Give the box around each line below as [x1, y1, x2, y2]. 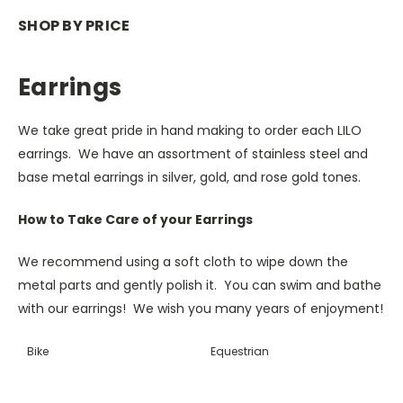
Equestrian [210, 343, 269, 359]
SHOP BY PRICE [18, 14, 130, 36]
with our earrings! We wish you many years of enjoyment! [18, 299, 383, 318]
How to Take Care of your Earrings [18, 210, 253, 228]
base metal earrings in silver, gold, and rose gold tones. [18, 167, 361, 186]
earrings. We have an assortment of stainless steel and [18, 144, 368, 163]
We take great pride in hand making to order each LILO [18, 121, 362, 139]
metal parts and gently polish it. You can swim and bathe [18, 275, 381, 294]
